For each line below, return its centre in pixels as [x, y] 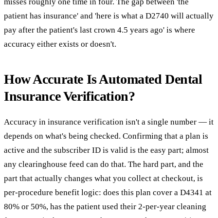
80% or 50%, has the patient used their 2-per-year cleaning [105, 207]
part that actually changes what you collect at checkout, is [103, 179]
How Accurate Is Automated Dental [103, 79]
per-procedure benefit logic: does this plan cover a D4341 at [108, 193]
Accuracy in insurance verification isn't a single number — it [109, 122]
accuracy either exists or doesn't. [60, 44]
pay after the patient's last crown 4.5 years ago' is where [100, 30]
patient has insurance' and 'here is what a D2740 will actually [109, 16]
